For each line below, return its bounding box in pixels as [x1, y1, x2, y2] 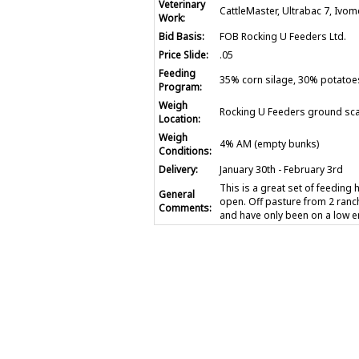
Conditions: [158, 143, 212, 158]
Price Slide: [158, 47, 208, 62]
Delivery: [158, 162, 198, 176]
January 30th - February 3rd [219, 162, 343, 176]
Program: [158, 79, 202, 94]
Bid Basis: [158, 29, 204, 43]
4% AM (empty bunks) [219, 136, 319, 151]
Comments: [158, 200, 212, 215]
